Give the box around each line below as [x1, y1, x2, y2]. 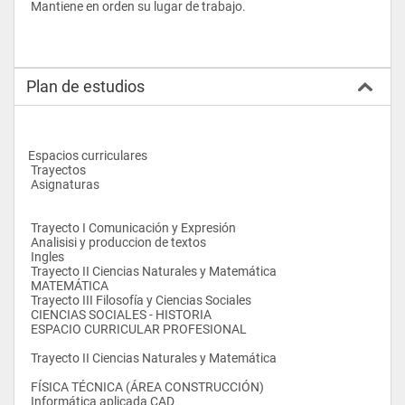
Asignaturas [31, 176, 99, 192]
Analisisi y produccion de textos [31, 234, 209, 250]
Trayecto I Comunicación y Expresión [31, 220, 236, 235]
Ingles [31, 249, 67, 264]
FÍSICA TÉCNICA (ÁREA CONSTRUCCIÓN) [31, 379, 267, 394]
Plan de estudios [26, 76, 145, 96]
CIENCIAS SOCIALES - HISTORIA [31, 306, 214, 322]
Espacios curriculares [28, 147, 147, 163]
